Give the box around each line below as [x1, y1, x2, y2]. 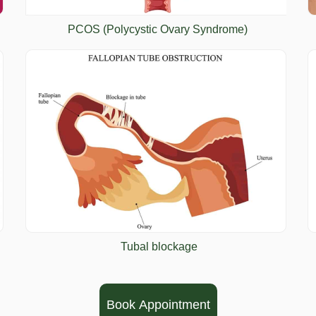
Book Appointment [106, 298, 210, 312]
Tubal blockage [118, 241, 198, 253]
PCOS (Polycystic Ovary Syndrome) [68, 23, 248, 35]
